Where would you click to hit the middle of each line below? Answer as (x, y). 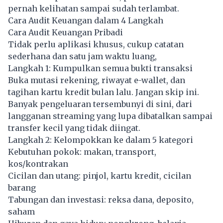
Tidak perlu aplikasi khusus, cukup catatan (96, 44)
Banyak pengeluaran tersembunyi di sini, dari (100, 104)
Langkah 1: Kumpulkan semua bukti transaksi (100, 68)
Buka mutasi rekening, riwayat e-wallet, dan (97, 80)
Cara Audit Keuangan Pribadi (65, 32)
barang (22, 187)
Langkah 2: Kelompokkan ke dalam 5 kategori (101, 140)
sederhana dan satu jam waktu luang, (82, 56)
